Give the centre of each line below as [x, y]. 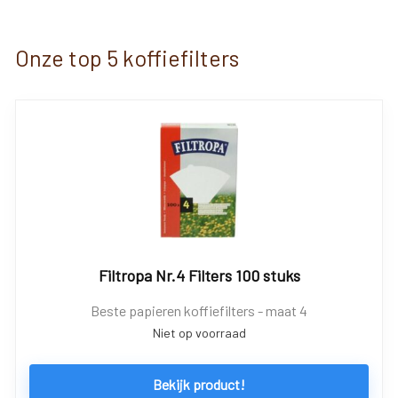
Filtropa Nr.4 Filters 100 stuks [199, 275]
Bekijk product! [199, 384]
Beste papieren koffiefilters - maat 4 [199, 310]
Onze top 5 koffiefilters [127, 58]
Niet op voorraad [199, 333]
